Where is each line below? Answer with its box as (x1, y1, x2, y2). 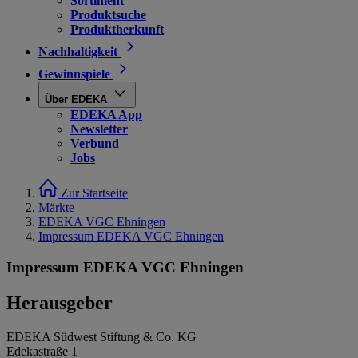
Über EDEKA (45, 93, 107, 105)
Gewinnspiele (38, 67, 110, 81)
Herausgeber (6, 292, 113, 313)
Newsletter (70, 122, 128, 136)
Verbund (70, 137, 119, 150)
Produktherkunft (70, 22, 164, 36)
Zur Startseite (61, 186, 128, 200)
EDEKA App (70, 108, 142, 121)
